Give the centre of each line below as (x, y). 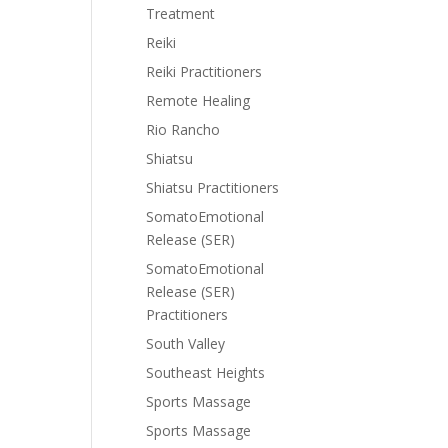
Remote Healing (198, 100)
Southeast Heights (205, 372)
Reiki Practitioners (204, 71)
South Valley (185, 343)
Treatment (180, 13)
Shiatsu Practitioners (212, 187)
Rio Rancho (183, 129)
